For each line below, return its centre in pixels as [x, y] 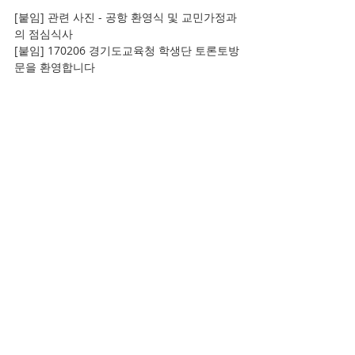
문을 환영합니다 [55, 67]
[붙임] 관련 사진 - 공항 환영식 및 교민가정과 [126, 17]
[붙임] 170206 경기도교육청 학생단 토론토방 [127, 50]
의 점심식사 [44, 34]
